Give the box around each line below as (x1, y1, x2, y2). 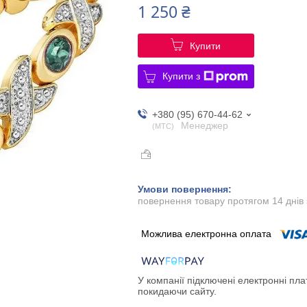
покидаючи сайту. (137, 286, 217, 297)
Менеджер (180, 120, 228, 131)
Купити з (162, 71, 201, 82)
